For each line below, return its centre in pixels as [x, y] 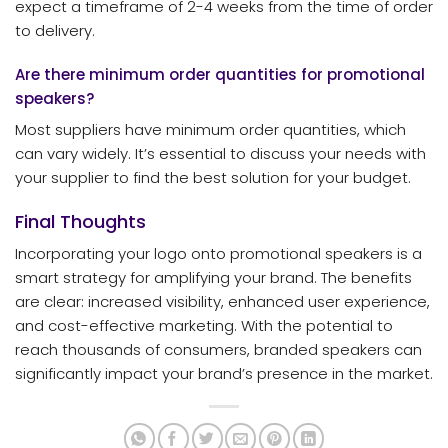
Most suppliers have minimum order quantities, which [210, 130]
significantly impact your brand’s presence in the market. [224, 373]
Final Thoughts [80, 221]
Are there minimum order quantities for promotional [220, 74]
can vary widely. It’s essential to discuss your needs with [220, 154]
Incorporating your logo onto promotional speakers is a [218, 253]
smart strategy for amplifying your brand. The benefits [213, 277]
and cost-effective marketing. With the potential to [204, 325]
